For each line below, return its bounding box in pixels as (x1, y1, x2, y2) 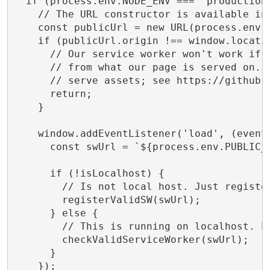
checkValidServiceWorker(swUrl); (13, 233, 249, 245)
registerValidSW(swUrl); (13, 193, 201, 206)
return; (13, 87, 92, 99)
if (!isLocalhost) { (13, 167, 165, 179)
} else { (13, 207, 98, 219)
